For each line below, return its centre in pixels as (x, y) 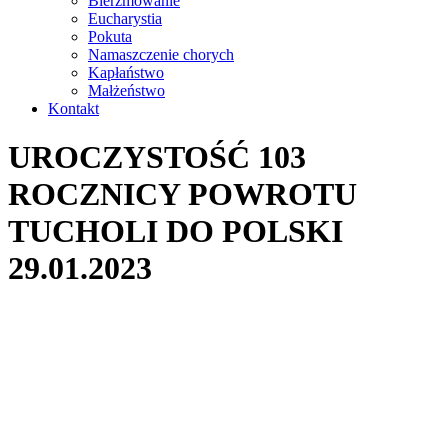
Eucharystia (125, 18)
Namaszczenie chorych (161, 54)
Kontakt (73, 108)
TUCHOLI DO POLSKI (175, 231)
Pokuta (110, 36)
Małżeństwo (126, 90)
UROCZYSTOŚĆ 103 (157, 157)
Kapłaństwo (126, 72)
